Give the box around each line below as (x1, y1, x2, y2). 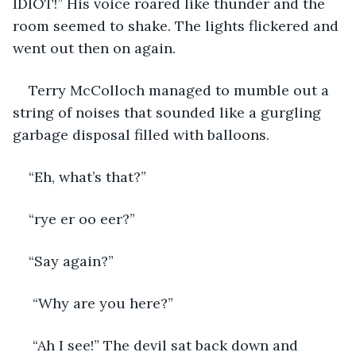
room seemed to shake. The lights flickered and (13, 16, 342, 35)
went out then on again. (13, 38, 176, 57)
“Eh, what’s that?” (29, 167, 146, 186)
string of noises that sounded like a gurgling (13, 103, 325, 122)
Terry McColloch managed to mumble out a (29, 80, 333, 99)
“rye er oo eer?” (29, 209, 135, 228)
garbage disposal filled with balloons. (13, 125, 269, 144)
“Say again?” (29, 251, 114, 270)
